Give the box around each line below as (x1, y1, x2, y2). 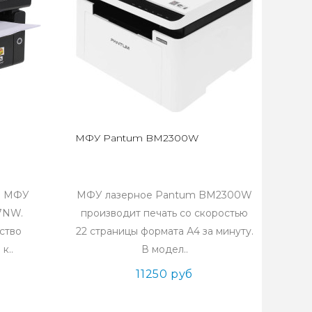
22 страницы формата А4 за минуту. (75, 224, 253, 237)
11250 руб (136, 267, 193, 281)
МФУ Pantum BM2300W (75, 131, 199, 144)
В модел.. (141, 242, 188, 256)
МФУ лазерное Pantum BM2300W (77, 188, 253, 201)
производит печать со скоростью (81, 206, 249, 219)
